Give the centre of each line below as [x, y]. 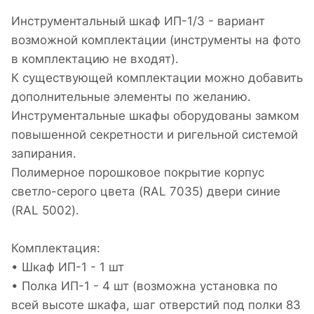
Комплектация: [56, 248]
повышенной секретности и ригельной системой [155, 135]
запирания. [44, 154]
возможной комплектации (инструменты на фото [156, 40]
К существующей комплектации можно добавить [157, 78]
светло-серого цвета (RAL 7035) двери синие [146, 192]
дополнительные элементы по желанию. [131, 97]
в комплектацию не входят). [95, 59]
